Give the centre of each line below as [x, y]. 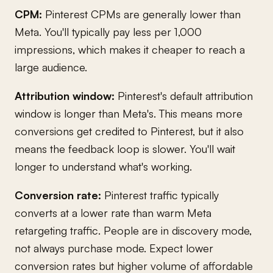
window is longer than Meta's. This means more [129, 113]
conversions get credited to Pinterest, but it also [129, 131]
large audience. [51, 67]
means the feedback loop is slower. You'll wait [125, 148]
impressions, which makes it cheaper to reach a [130, 49]
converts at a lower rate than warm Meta [113, 212]
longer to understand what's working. [103, 166]
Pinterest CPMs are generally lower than [141, 14]
